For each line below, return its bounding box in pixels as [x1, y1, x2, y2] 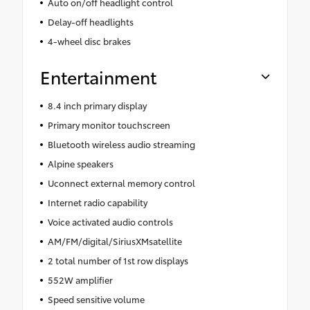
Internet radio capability [47, 196, 147, 209]
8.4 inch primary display [47, 99, 147, 112]
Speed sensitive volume [47, 293, 145, 306]
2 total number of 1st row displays [47, 254, 188, 267]
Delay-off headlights [47, 15, 134, 28]
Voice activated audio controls [47, 215, 173, 228]
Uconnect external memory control [47, 176, 195, 190]
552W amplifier [47, 273, 113, 286]
